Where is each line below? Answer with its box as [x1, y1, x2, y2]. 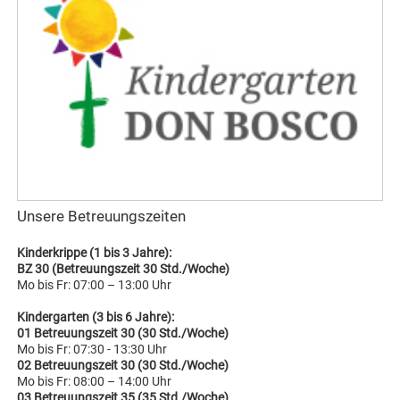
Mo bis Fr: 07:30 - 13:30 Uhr [17, 341, 168, 356]
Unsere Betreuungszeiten [17, 206, 187, 225]
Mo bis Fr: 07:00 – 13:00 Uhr [17, 277, 172, 292]
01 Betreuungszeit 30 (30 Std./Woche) [17, 325, 237, 340]
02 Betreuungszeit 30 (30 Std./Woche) [17, 357, 229, 372]
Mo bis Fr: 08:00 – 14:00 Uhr [17, 373, 172, 388]
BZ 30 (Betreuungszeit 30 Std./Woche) [17, 261, 245, 276]
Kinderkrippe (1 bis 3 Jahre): [17, 245, 172, 260]
